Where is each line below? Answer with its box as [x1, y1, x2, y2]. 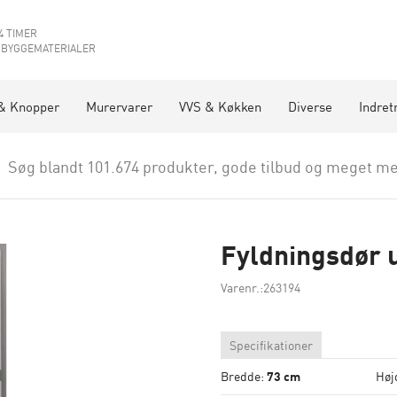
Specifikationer [230, 336, 313, 354]
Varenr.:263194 [221, 278, 300, 296]
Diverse [288, 96, 332, 116]
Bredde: [221, 367, 267, 385]
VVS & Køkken [179, 96, 261, 116]
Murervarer [86, 96, 152, 116]
